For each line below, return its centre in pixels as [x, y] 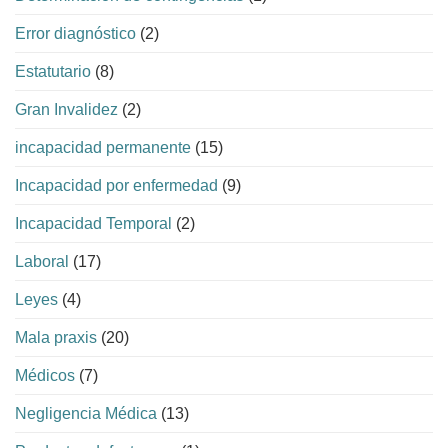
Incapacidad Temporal [93, 224]
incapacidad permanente [103, 148]
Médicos [45, 376]
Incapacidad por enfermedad [116, 186]
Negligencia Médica [86, 414]
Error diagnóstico [75, 34]
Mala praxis [56, 338]
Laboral [42, 262]
